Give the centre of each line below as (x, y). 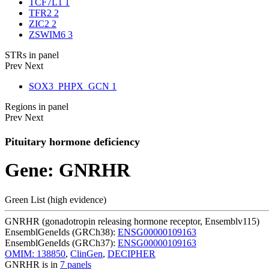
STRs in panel (32, 55)
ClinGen (86, 253)
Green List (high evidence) (56, 199)
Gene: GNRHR (68, 170)
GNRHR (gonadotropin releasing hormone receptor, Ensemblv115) (132, 221)
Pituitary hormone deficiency (72, 142)
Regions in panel (37, 107)
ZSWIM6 (48, 35)
